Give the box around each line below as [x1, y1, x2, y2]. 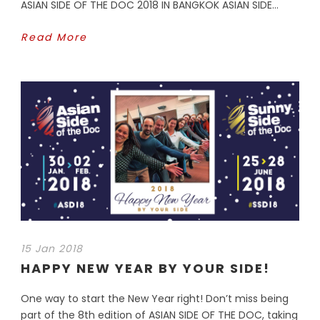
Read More [21, 29, 87, 44]
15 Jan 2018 [21, 241, 83, 256]
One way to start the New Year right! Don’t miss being [21, 291, 289, 306]
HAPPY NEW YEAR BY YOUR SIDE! [21, 259, 270, 277]
